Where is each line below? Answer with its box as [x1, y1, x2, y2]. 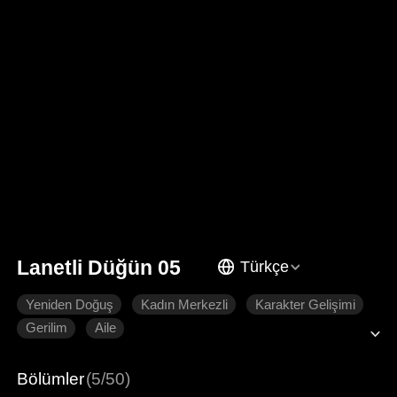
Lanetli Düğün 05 [17, 255, 182, 279]
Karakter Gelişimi [254, 297, 355, 312]
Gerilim [25, 321, 67, 336]
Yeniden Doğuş [25, 297, 113, 312]
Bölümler [17, 369, 85, 388]
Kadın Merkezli [140, 297, 228, 312]
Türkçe [239, 257, 289, 276]
